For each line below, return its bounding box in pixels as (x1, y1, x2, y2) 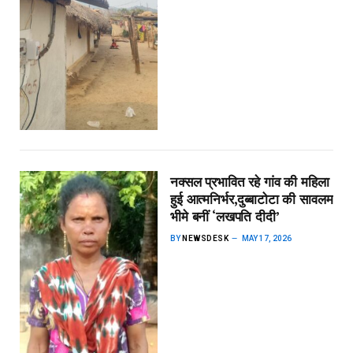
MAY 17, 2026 (242, 233, 292, 243)
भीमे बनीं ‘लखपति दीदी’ (170, 207, 280, 225)
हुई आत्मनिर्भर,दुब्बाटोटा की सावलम (170, 190, 333, 208)
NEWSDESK (182, 233, 229, 243)
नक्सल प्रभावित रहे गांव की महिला (170, 173, 329, 191)
